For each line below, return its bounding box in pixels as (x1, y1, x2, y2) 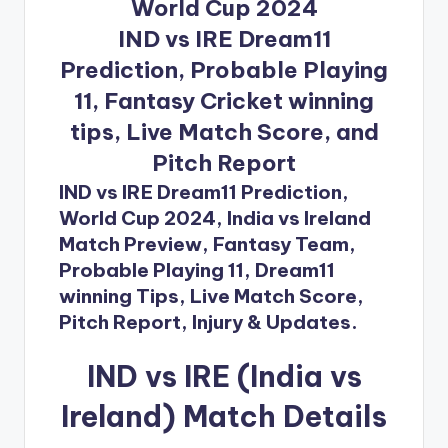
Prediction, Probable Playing (60, 55, 388, 84)
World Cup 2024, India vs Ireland (59, 205, 371, 230)
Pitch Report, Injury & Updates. (59, 309, 358, 334)
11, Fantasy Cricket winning (74, 86, 374, 115)
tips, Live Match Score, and (69, 117, 379, 146)
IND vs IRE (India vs (86, 357, 362, 395)
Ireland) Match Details (61, 397, 387, 435)
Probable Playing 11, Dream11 (59, 257, 335, 282)
